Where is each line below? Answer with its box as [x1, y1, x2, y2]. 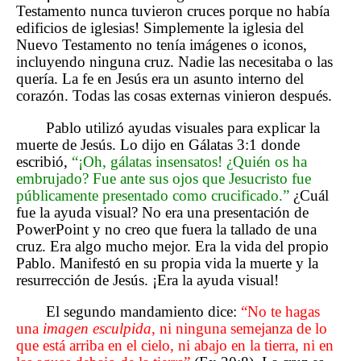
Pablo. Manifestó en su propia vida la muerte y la [16, 254, 318, 272]
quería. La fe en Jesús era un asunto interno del [16, 70, 304, 88]
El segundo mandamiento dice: [46, 303, 242, 321]
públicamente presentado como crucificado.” [16, 186, 289, 204]
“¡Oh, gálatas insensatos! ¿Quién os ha [72, 152, 307, 170]
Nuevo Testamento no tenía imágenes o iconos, [16, 36, 307, 54]
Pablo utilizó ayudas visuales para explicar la [46, 118, 321, 136]
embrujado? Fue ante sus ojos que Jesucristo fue [16, 169, 311, 187]
